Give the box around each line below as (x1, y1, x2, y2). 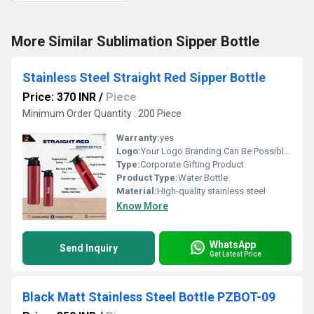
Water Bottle (178, 172, 228, 183)
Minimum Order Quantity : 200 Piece (22, 108, 182, 119)
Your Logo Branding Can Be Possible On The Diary (141, 146, 284, 156)
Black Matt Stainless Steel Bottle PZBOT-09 (22, 289, 275, 304)
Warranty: (116, 132, 160, 143)
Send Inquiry (60, 243, 118, 254)
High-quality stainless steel (157, 186, 266, 196)
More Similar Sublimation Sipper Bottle (11, 33, 259, 50)
